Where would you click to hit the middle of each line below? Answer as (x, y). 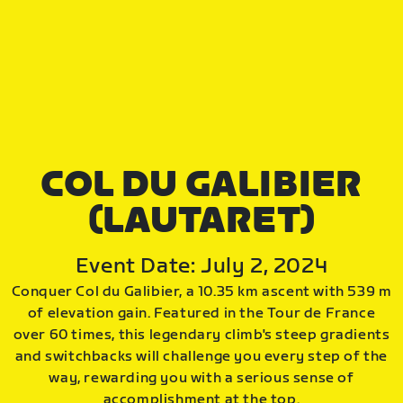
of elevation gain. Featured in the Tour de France (201, 313)
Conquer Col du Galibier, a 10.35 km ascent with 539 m (201, 291)
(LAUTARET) (201, 221)
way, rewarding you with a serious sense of (201, 378)
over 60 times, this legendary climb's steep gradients (201, 335)
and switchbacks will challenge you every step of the (201, 356)
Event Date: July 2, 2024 (201, 265)
